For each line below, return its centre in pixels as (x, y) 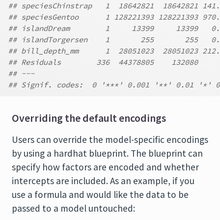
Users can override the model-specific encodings (110, 139)
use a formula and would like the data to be (100, 194)
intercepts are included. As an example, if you (103, 181)
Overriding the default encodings (89, 118)
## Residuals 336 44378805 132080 (103, 62)
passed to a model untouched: (73, 208)
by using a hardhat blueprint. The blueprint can (107, 153)
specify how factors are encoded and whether (105, 167)
